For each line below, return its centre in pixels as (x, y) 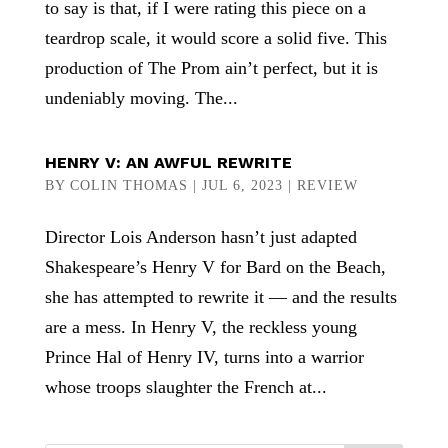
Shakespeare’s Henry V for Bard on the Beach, (215, 267)
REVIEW (327, 185)
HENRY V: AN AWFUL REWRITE (168, 162)
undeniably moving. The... (141, 98)
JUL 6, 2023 (242, 185)
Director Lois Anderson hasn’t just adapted (200, 237)
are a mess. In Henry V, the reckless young (200, 327)
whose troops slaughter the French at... (185, 387)
